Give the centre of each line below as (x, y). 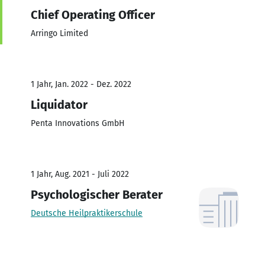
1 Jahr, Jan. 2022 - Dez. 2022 (81, 84)
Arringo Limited (59, 33)
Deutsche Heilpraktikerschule (87, 213)
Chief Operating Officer (93, 14)
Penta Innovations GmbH (78, 123)
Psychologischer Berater (97, 194)
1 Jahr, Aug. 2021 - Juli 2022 (80, 174)
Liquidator (59, 104)
